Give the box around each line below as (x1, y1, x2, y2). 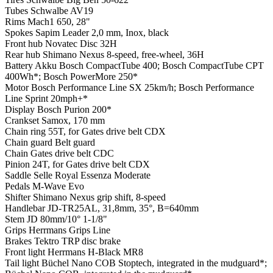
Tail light (5, 258, 41, 269)
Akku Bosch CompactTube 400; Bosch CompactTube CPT (35, 60, 264, 71)
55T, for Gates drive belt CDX (48, 126, 166, 137)
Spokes (5, 27, 35, 38)
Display (5, 104, 37, 115)
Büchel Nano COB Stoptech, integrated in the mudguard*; (41, 258, 267, 269)
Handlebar (5, 203, 48, 214)
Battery (5, 60, 35, 71)
